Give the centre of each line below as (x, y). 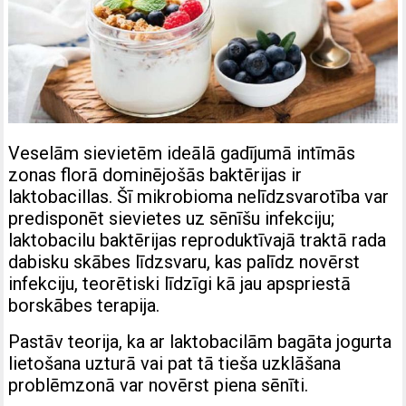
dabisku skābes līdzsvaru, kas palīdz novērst (184, 261)
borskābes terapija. (84, 305)
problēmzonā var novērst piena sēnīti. (159, 385)
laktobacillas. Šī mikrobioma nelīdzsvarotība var (199, 196)
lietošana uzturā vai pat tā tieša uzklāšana (175, 363)
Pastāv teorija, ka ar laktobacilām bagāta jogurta (200, 341)
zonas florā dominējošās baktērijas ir (155, 174)
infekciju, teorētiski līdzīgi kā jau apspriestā (180, 283)
